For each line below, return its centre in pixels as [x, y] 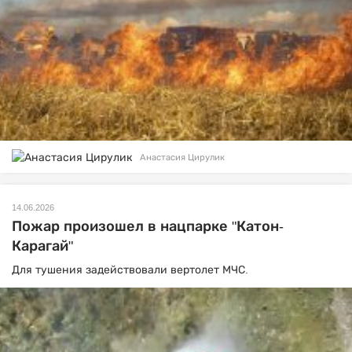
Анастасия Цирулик [182, 157]
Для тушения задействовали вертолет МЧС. [130, 269]
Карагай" [42, 246]
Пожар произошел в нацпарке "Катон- [148, 226]
